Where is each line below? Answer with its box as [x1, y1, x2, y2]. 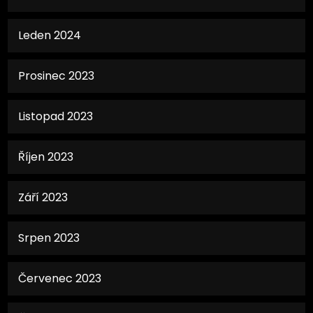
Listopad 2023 [18, 108, 94, 124]
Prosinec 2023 [18, 67, 95, 84]
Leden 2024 [18, 27, 82, 43]
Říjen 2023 [18, 148, 74, 165]
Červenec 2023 [18, 270, 102, 286]
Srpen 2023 [18, 229, 80, 246]
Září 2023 [18, 189, 68, 205]
